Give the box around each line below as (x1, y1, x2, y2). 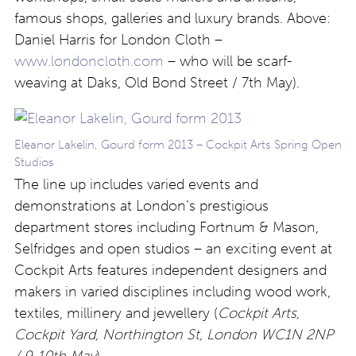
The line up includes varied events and (14, 176, 258, 193)
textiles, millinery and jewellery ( (14, 304, 218, 322)
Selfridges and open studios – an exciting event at (14, 240, 332, 257)
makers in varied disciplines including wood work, (14, 283, 331, 300)
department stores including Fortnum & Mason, (14, 219, 319, 236)
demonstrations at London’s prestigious (14, 197, 269, 215)
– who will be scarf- (164, 52, 292, 70)
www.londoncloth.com (14, 52, 164, 70)
